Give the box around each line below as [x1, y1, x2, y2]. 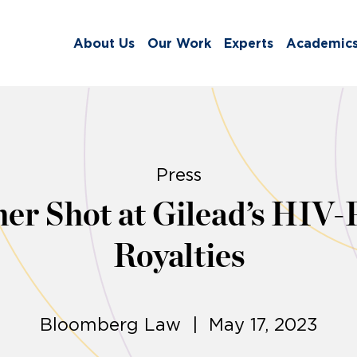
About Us [73, 36, 135, 51]
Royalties [112, 241, 245, 273]
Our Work [147, 36, 211, 51]
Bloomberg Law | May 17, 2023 [39, 315, 318, 335]
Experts [224, 36, 273, 51]
